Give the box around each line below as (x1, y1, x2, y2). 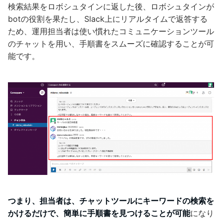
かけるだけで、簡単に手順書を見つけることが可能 (8, 208, 190, 218)
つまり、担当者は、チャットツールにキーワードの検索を (8, 195, 214, 206)
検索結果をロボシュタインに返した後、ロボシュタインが (8, 1, 214, 11)
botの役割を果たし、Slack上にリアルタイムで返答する (8, 13, 208, 24)
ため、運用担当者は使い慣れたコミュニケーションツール (8, 26, 214, 36)
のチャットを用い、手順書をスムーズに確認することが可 (8, 38, 214, 49)
